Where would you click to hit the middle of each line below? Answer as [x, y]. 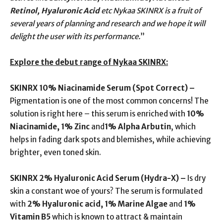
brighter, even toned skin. [55, 152]
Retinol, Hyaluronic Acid [55, 11]
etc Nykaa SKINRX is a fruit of [150, 11]
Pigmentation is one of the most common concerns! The [109, 101]
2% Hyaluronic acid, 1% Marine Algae [98, 204]
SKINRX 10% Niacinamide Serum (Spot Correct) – [102, 88]
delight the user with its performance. [75, 36]
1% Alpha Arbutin [138, 127]
